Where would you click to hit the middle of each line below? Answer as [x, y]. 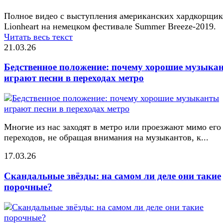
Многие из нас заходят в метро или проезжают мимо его [112, 127]
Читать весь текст [38, 37]
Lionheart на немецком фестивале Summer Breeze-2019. [110, 26]
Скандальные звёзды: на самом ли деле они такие [112, 176]
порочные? [28, 187]
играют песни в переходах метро [74, 78]
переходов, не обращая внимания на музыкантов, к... [106, 138]
